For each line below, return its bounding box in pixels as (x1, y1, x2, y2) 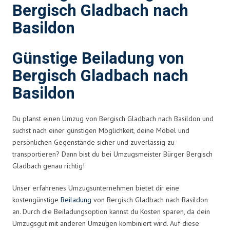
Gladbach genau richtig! (12, 161, 85, 170)
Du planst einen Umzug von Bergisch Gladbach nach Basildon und (12, 113, 214, 123)
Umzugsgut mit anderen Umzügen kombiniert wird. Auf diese (12, 218, 199, 228)
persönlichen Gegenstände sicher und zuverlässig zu (12, 137, 175, 147)
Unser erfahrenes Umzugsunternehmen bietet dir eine (12, 183, 179, 193)
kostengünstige (12, 195, 61, 204)
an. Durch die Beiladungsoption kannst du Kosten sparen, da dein (12, 206, 210, 216)
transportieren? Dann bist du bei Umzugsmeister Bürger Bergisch (12, 149, 213, 159)
